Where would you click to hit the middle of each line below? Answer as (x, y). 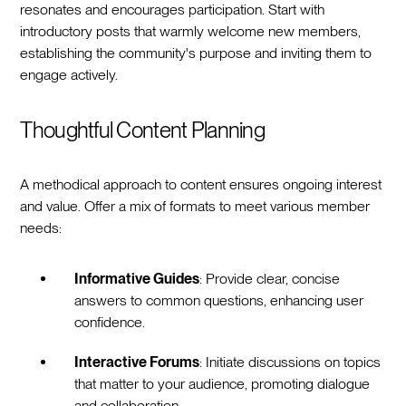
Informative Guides (137, 278)
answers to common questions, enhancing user (219, 300)
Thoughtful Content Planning (142, 130)
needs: (41, 227)
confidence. (110, 322)
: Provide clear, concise (270, 278)
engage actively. (69, 74)
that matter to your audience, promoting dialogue (222, 383)
